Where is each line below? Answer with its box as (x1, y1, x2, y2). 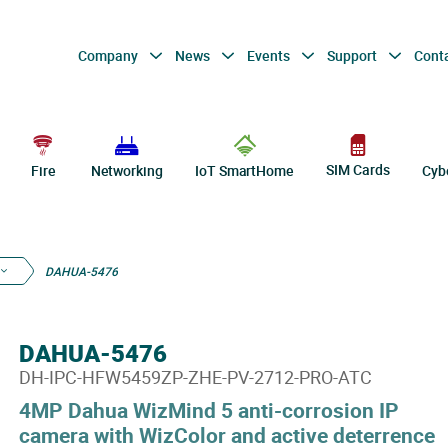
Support (326, 45, 380, 65)
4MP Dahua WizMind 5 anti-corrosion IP (18, 396, 399, 424)
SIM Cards (326, 160, 390, 180)
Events (246, 45, 293, 65)
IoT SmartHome (195, 161, 294, 180)
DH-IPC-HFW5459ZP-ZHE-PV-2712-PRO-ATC (18, 365, 372, 389)
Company (77, 45, 141, 65)
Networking (90, 161, 163, 180)
